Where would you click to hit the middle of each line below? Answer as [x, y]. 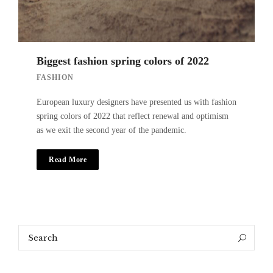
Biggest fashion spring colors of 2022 [123, 61]
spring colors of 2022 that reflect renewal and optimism [133, 116]
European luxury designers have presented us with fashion [136, 102]
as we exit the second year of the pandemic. [112, 130]
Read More [68, 160]
